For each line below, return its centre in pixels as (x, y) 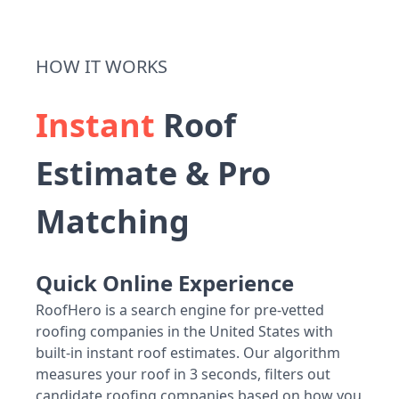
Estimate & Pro (153, 174)
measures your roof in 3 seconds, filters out (183, 375)
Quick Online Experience (165, 283)
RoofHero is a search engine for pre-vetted (180, 310)
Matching (113, 222)
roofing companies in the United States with (184, 332)
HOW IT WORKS (102, 67)
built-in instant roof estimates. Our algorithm (188, 353)
